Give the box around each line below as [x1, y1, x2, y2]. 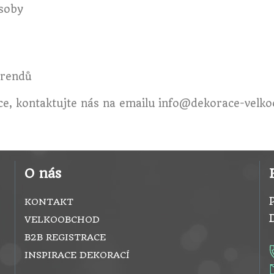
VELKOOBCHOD [24, 214, 100, 226]
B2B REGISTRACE [24, 232, 106, 243]
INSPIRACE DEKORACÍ [24, 250, 130, 261]
